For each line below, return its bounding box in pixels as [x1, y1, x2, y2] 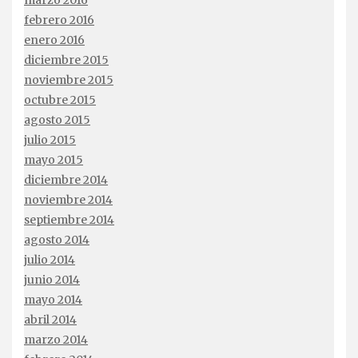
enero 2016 [24, 32, 85, 47]
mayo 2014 [24, 292, 82, 307]
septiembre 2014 [24, 212, 114, 227]
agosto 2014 [24, 232, 89, 247]
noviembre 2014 [24, 192, 113, 207]
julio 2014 [24, 252, 75, 267]
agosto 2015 [24, 112, 90, 127]
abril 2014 [24, 312, 77, 327]
